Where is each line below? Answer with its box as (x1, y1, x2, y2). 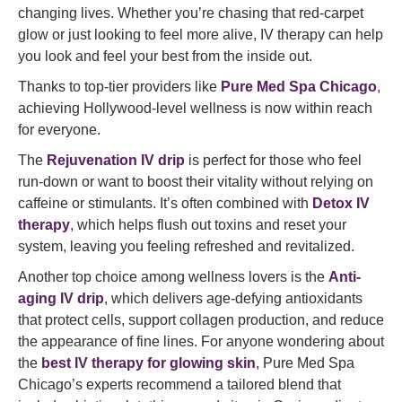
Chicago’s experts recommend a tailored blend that (18, 377, 341, 392)
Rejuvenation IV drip (47, 153, 185, 168)
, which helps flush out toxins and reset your (70, 217, 346, 232)
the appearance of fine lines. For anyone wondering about (18, 334, 384, 349)
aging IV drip (18, 291, 104, 306)
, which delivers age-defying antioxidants (104, 291, 363, 306)
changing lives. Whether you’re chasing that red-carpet (18, 5, 363, 21)
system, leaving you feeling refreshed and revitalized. (18, 239, 354, 254)
